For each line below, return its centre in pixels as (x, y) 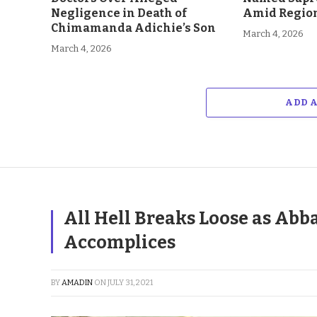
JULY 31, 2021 (130, 283)
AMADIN (77, 283)
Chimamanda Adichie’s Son (133, 28)
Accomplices (120, 243)
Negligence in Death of (119, 13)
